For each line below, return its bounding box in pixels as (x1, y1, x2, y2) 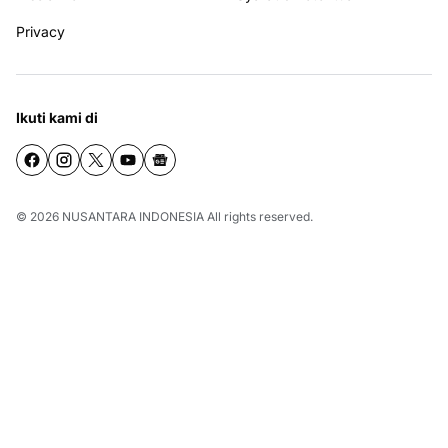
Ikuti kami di (16, 109, 98, 127)
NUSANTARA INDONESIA (62, 209, 204, 225)
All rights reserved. (204, 209, 313, 225)
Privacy (16, 23, 65, 41)
